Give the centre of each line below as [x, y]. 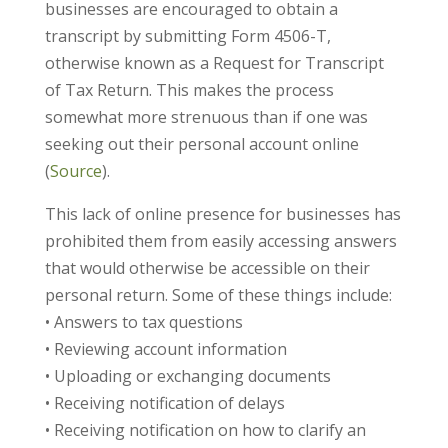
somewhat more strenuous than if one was [206, 117]
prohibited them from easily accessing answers [220, 241]
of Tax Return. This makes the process [189, 90]
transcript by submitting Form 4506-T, [187, 36]
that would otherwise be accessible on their [207, 268]
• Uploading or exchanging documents [187, 376]
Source [75, 171]
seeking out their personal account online [201, 144]
